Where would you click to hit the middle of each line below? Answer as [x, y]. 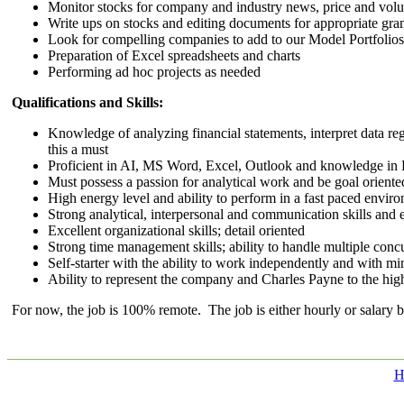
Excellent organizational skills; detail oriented [176, 230]
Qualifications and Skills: [87, 102]
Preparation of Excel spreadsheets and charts [174, 55]
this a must [78, 149]
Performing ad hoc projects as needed [154, 72]
